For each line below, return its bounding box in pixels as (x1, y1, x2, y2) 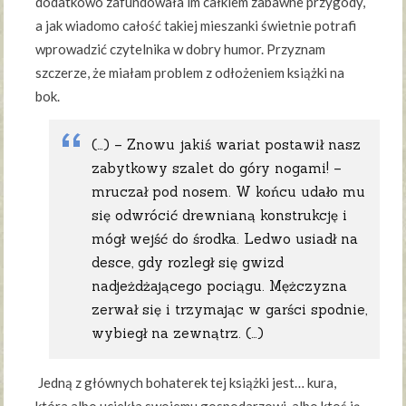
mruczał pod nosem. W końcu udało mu (92, 182, 366, 200)
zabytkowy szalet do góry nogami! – (92, 159, 343, 177)
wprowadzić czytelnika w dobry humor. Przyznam (35, 40, 326, 57)
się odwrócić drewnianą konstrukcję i (92, 206, 348, 224)
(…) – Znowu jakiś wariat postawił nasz (92, 135, 362, 153)
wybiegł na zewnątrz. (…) (92, 324, 265, 342)
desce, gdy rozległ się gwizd (92, 253, 285, 271)
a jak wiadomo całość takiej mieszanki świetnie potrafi (35, 16, 357, 34)
